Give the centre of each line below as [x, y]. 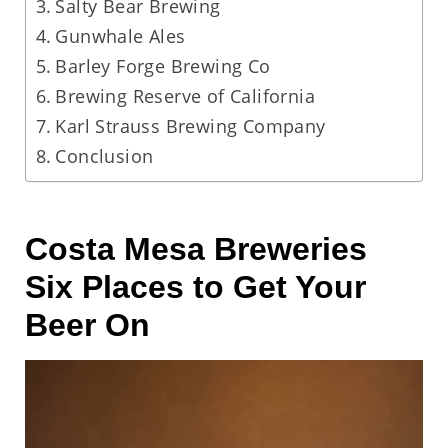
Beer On [87, 325]
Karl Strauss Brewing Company [190, 126]
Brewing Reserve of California [185, 96]
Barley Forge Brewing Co [163, 66]
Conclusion [104, 156]
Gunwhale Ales [120, 36]
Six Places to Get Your [195, 287]
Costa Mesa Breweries [195, 249]
